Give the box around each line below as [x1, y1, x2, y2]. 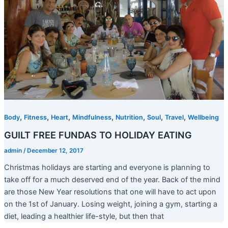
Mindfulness [72, 113, 111, 122]
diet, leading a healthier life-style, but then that [4, 211, 164, 221]
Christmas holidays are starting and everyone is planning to [4, 162, 210, 172]
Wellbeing [187, 113, 219, 122]
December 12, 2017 [26, 147, 83, 154]
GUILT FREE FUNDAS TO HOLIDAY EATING [4, 129, 192, 140]
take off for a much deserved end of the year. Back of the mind [4, 175, 220, 184]
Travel [164, 113, 184, 122]
